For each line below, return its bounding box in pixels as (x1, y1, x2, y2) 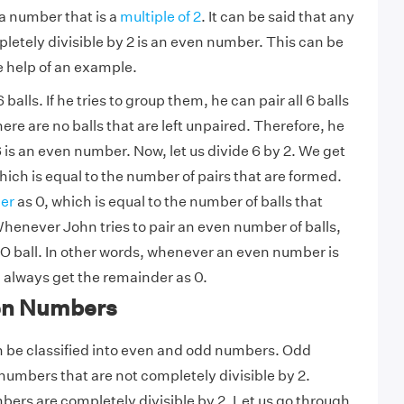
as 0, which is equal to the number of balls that (14, 193, 323, 210)
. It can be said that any (200, 8, 354, 25)
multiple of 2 (119, 8, 201, 25)
